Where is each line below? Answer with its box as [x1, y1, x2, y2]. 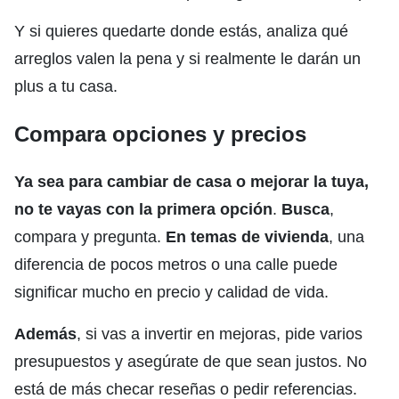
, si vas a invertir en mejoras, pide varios [77, 324, 362, 343]
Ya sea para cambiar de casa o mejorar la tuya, [14, 172, 369, 191]
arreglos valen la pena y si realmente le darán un [14, 49, 361, 68]
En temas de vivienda [166, 227, 329, 246]
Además [14, 324, 77, 343]
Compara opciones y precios [14, 121, 306, 146]
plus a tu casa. [14, 77, 118, 95]
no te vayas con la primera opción [14, 199, 273, 218]
